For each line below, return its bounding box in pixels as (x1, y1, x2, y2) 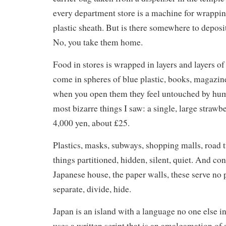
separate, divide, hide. (53, 183, 131, 195)
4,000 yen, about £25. (53, 117, 130, 129)
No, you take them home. (53, 36, 143, 48)
